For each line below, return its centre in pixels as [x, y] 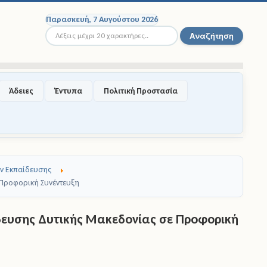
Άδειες [21, 91]
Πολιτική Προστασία [141, 91]
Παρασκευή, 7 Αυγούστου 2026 [102, 19]
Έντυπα [69, 91]
